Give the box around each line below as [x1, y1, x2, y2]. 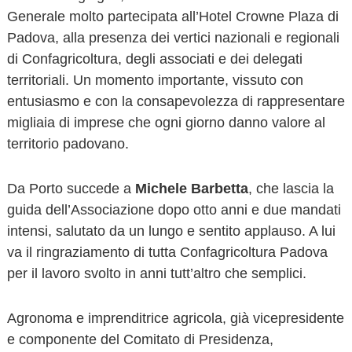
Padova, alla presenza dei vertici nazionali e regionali [6, 30, 339, 46]
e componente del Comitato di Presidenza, [6, 332, 273, 347]
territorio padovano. [6, 136, 129, 152]
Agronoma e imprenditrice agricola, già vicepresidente [6, 310, 344, 326]
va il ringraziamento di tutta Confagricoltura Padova [6, 244, 328, 260]
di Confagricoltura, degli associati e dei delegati [6, 51, 302, 67]
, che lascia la [247, 181, 334, 196]
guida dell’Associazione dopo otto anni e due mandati [6, 202, 341, 218]
